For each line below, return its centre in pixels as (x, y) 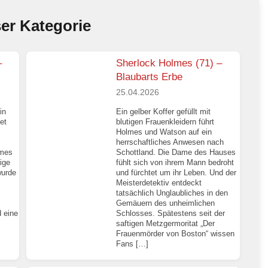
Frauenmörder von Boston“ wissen (176, 233)
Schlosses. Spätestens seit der (171, 213)
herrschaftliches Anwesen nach (170, 142)
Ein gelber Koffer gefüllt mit (164, 111)
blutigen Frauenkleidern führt (165, 121)
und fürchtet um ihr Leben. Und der (176, 172)
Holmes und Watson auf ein (164, 132)
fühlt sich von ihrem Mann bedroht (175, 162)
